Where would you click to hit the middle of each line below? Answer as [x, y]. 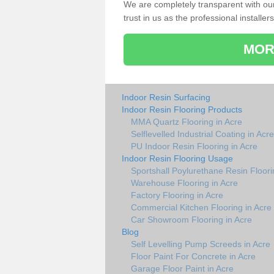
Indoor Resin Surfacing [166, 97]
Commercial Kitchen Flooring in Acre [201, 207]
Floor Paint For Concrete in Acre [193, 256]
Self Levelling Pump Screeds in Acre [201, 244]
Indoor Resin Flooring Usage [177, 158]
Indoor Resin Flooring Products [182, 109]
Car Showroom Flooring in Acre [191, 219]
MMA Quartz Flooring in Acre [187, 121]
